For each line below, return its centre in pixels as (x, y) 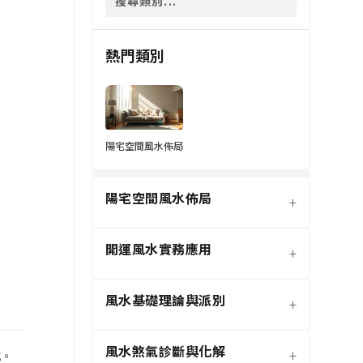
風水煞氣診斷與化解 (165, 351)
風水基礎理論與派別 (165, 300)
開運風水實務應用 (158, 249)
